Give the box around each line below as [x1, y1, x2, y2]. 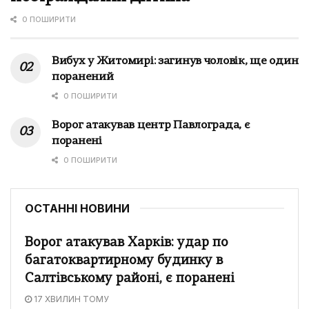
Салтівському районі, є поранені [25, 272, 235, 286]
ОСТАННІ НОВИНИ [25, 201, 130, 215]
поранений [52, 71, 114, 83]
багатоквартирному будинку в [25, 254, 223, 268]
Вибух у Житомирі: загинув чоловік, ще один [52, 55, 299, 67]
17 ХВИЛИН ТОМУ [32, 293, 109, 304]
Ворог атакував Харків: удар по [25, 236, 228, 250]
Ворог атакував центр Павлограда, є [52, 119, 250, 131]
